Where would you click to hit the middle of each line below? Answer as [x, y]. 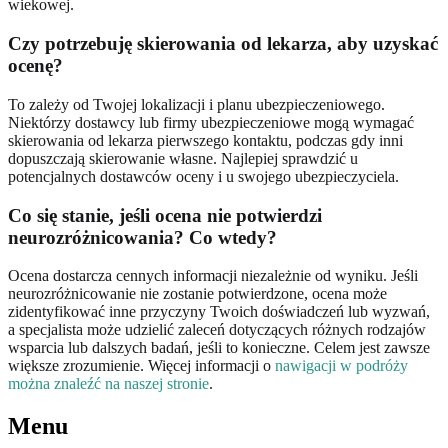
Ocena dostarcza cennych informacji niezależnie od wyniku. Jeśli [213, 276]
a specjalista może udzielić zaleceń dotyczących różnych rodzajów [217, 330]
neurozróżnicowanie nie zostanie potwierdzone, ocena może [197, 294]
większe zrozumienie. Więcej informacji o [141, 366]
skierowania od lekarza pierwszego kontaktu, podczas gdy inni [205, 140]
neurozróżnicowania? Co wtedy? [142, 237]
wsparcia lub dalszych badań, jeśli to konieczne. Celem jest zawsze [219, 348]
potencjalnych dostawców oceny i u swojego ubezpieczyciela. [203, 176]
